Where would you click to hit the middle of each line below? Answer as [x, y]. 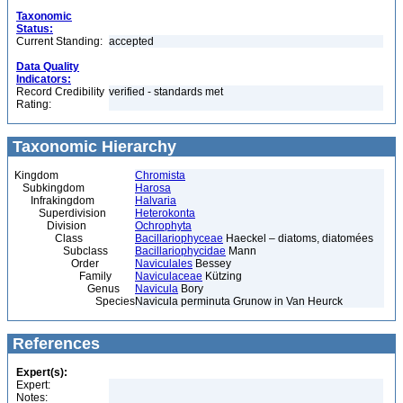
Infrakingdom [54, 201]
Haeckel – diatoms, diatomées [298, 238]
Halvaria [156, 201]
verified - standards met [166, 92]
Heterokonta [165, 213]
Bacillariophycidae [180, 251]
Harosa [153, 188]
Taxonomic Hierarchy [92, 147]
